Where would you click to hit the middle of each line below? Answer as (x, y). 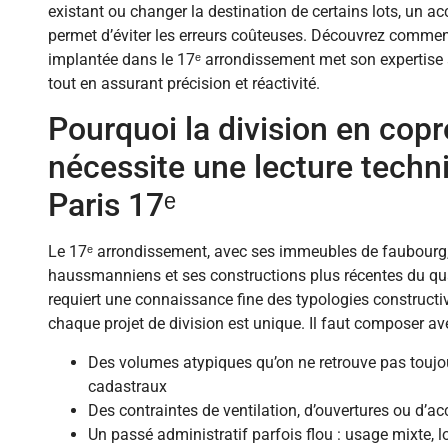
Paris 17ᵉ (112, 205)
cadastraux (127, 386)
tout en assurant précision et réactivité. (184, 83)
